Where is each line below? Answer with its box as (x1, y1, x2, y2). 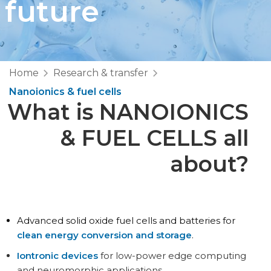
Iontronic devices (16, 250, 98, 261)
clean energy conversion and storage (16, 229, 192, 241)
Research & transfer (53, 67, 148, 79)
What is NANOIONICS (7, 99, 249, 125)
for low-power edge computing (97, 250, 246, 261)
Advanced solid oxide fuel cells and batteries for (16, 215, 235, 226)
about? (169, 151, 249, 177)
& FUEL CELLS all (60, 125, 249, 151)
